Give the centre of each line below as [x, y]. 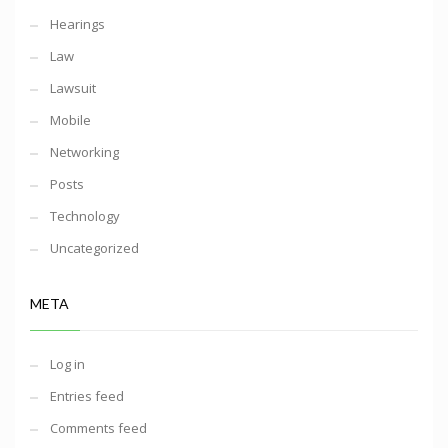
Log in [67, 364]
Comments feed [98, 428]
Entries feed [87, 396]
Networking [84, 152]
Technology [85, 216]
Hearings [77, 24]
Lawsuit [73, 88]
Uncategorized [94, 248]
